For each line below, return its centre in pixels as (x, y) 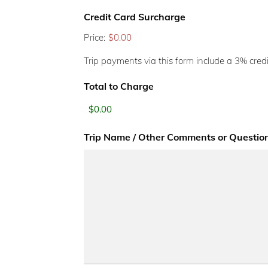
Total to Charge (119, 86)
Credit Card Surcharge (135, 16)
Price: (95, 37)
